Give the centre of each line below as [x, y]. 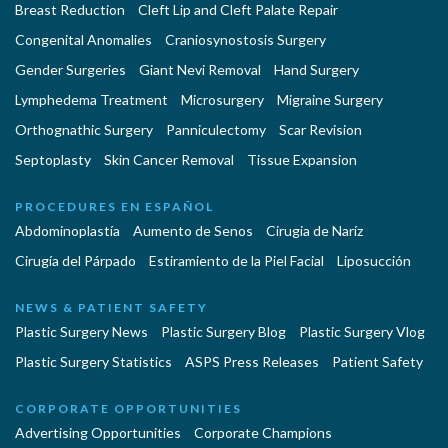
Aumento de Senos [193, 231]
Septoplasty [53, 160]
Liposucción [374, 261]
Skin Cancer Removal [169, 160]
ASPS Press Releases [252, 362]
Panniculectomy [216, 130]
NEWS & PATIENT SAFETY [111, 308]
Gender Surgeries [70, 70]
